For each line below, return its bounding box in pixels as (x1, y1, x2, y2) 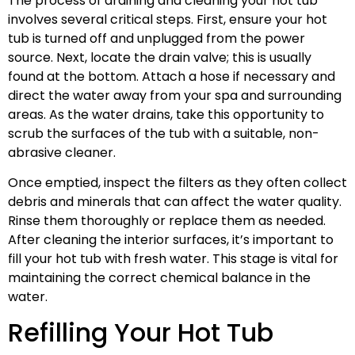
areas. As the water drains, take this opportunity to (8, 105, 324, 124)
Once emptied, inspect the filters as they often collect (8, 174, 347, 193)
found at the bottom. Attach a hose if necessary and (8, 67, 335, 86)
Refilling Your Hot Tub (8, 315, 273, 351)
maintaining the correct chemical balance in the (8, 269, 311, 288)
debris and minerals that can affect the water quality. (8, 193, 342, 212)
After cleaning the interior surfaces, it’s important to (8, 231, 334, 250)
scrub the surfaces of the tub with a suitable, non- (8, 124, 319, 143)
